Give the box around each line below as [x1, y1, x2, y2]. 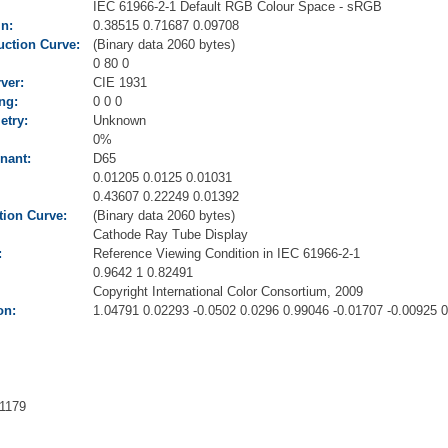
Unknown [93, 112, 146, 128]
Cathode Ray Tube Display [93, 226, 248, 242]
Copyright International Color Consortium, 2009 [93, 283, 363, 299]
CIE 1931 [93, 74, 147, 90]
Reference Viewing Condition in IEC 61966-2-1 [93, 245, 360, 261]
